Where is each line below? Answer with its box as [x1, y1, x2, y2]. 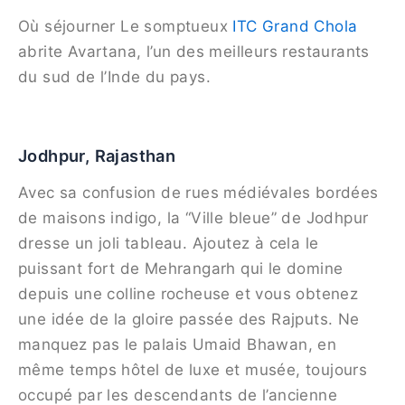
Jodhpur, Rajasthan [18, 145, 176, 165]
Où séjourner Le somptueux [18, 17, 233, 36]
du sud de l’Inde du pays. [18, 68, 211, 87]
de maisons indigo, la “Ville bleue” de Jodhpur [18, 209, 369, 228]
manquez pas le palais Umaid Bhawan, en [18, 335, 337, 354]
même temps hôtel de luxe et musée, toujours [18, 361, 368, 380]
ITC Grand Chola [232, 17, 358, 36]
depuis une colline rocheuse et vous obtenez [18, 285, 359, 304]
